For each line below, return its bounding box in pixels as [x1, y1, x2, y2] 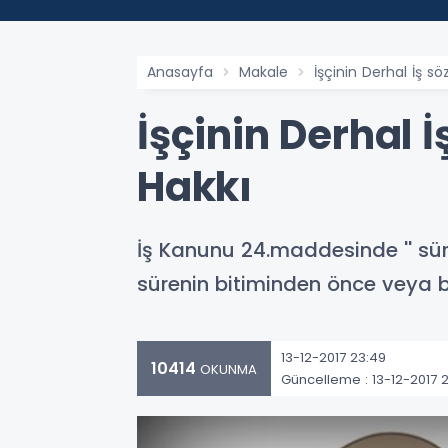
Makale [239, 62, 288, 82]
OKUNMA [196, 360, 257, 379]
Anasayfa [147, 62, 213, 82]
